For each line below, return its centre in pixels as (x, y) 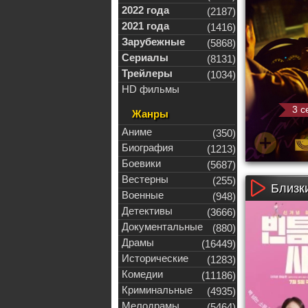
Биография (147, 147)
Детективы (147, 211)
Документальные (162, 227)
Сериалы (145, 57)
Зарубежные (153, 42)
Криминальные (157, 290)
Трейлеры (147, 73)
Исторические (155, 258)
